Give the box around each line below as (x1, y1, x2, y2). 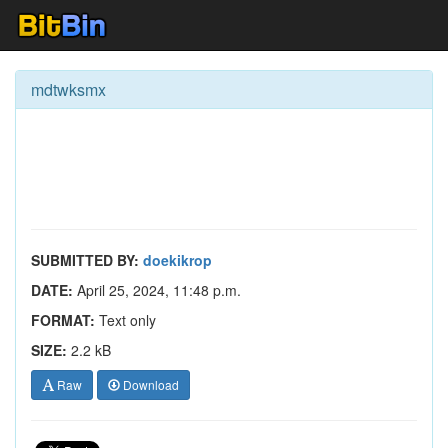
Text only (95, 310, 156, 330)
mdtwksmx (31, 78, 106, 101)
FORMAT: (31, 310, 95, 330)
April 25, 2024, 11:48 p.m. (73, 280, 241, 300)
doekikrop (143, 250, 212, 270)
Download (120, 376, 179, 393)
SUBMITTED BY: (31, 250, 139, 270)
